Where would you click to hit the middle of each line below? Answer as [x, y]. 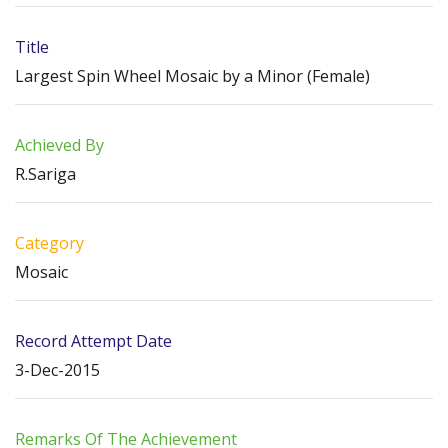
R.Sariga [45, 174]
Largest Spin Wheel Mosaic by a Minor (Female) [192, 76]
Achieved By [59, 145]
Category [49, 243]
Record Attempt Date [93, 341]
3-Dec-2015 [57, 370]
